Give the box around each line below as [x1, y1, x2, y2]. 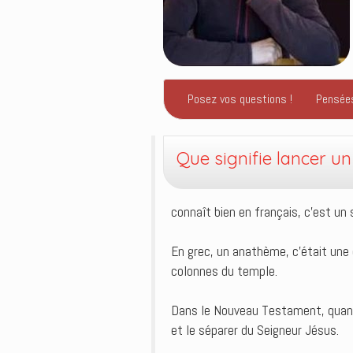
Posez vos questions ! [188, 91, 292, 107]
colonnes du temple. [171, 262, 277, 280]
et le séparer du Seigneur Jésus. [171, 321, 339, 339]
